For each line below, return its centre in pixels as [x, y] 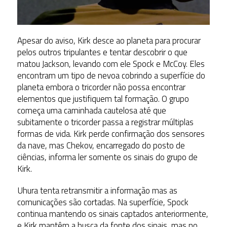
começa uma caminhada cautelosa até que [91, 110]
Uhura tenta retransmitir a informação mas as [97, 190]
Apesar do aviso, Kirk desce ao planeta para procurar [109, 40]
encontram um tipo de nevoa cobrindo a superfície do [111, 75]
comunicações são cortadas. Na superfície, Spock [103, 202]
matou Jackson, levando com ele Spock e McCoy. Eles [111, 64]
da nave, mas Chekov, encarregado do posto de [101, 145]
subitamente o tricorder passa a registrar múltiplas [105, 122]
